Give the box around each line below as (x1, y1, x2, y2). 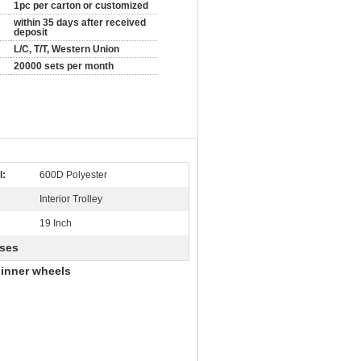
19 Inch (39, 218, 72, 229)
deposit (14, 27, 48, 38)
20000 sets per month (14, 60, 114, 72)
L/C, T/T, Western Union (14, 44, 119, 55)
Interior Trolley (39, 193, 102, 205)
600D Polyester (39, 169, 107, 180)
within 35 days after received (14, 17, 146, 28)
